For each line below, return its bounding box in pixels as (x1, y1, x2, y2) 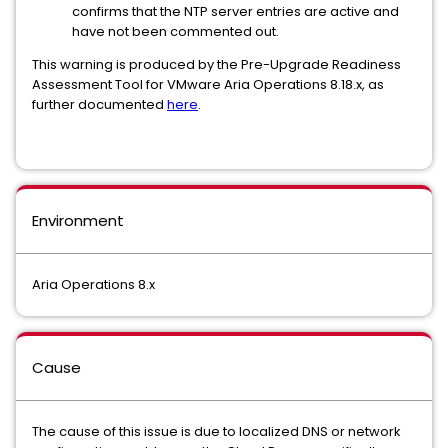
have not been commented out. (72, 22, 279, 41)
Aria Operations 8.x (32, 275, 155, 294)
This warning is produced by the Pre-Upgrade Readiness (32, 55, 401, 74)
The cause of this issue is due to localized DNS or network (32, 422, 401, 441)
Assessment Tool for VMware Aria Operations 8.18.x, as (32, 75, 384, 94)
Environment (32, 210, 124, 231)
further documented (32, 95, 167, 114)
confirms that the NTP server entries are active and (72, 2, 399, 21)
